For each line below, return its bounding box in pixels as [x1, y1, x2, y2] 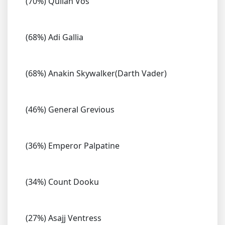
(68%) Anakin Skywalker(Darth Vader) [26, 68, 167, 79]
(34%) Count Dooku [26, 176, 99, 187]
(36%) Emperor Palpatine [26, 140, 120, 151]
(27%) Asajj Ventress [26, 212, 101, 223]
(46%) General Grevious [26, 104, 115, 115]
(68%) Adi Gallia [26, 32, 83, 43]
